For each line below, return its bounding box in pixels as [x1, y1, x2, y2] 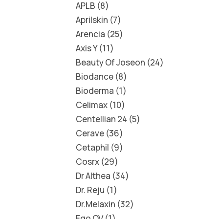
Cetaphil [75, 142, 109, 153]
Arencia [75, 28, 105, 40]
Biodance [75, 71, 113, 82]
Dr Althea [75, 170, 110, 181]
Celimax [75, 99, 108, 110]
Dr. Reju [75, 184, 105, 196]
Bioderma [75, 85, 114, 96]
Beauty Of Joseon [75, 57, 145, 68]
